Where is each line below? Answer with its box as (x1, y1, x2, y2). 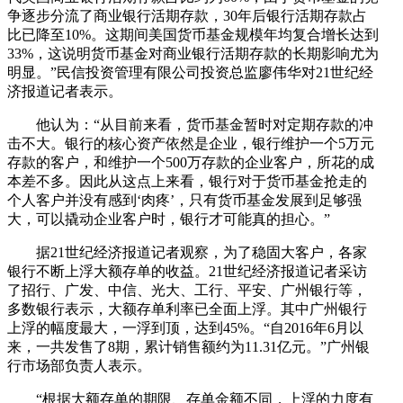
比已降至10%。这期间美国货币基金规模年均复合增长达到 (7, 26, 379, 42)
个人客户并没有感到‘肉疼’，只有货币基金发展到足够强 (7, 192, 362, 208)
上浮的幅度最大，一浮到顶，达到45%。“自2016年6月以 (7, 319, 363, 336)
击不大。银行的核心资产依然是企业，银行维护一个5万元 (7, 135, 374, 151)
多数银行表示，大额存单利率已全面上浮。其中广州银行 (7, 300, 367, 317)
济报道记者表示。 (7, 83, 122, 99)
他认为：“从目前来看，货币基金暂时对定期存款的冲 (7, 116, 373, 132)
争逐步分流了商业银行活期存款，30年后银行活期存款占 (7, 7, 367, 23)
